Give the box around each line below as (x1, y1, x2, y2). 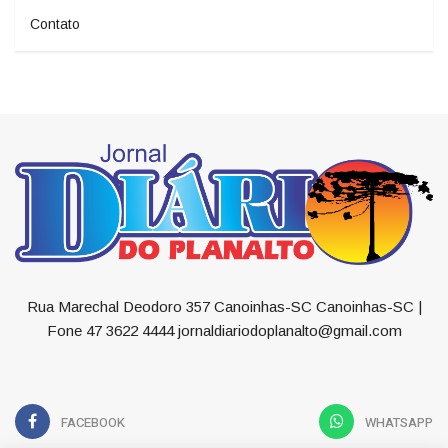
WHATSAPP (365, 413, 433, 433)
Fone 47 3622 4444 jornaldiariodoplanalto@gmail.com (46, 322, 402, 340)
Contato (30, 15, 80, 32)
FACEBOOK (61, 413, 125, 433)
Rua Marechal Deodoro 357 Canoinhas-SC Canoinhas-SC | (26, 298, 422, 316)
